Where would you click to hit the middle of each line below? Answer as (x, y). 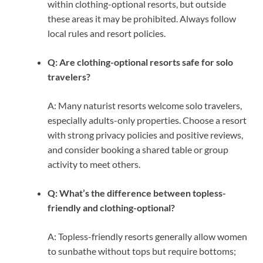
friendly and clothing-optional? (111, 208)
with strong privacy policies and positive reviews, (145, 135)
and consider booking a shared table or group (138, 150)
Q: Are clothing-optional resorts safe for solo (140, 62)
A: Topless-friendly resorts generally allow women (147, 237)
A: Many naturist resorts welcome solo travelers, (145, 106)
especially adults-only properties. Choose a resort (147, 120)
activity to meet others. (94, 164)
